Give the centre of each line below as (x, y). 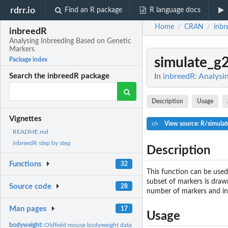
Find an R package (94, 10)
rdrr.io (23, 10)
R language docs (175, 10)
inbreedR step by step (42, 143)
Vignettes (26, 119)
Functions (26, 164)
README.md (31, 132)
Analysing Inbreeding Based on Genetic (70, 41)
